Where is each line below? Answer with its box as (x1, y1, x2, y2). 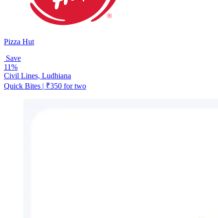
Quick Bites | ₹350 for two (4, 81, 86, 90)
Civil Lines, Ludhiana (4, 71, 71, 80)
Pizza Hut (4, 37, 34, 46)
